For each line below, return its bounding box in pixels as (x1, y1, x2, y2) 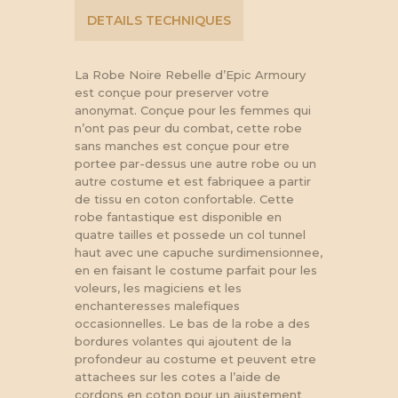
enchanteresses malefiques (75, 298, 240, 313)
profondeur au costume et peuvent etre (75, 351, 316, 366)
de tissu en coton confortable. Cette (75, 191, 294, 206)
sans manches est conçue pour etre (75, 138, 290, 153)
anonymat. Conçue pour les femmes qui (75, 102, 311, 117)
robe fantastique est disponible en (75, 209, 282, 224)
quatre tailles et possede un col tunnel (75, 227, 306, 242)
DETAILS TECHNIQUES (87, 12, 231, 29)
